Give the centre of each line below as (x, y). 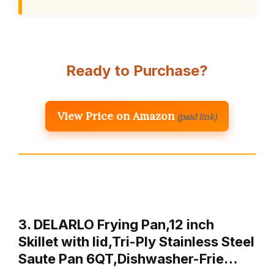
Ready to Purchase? (137, 71)
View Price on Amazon (116, 116)
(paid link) (197, 117)
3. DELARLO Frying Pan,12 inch (116, 225)
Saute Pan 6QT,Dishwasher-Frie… (128, 259)
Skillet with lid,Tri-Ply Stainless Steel (136, 242)
